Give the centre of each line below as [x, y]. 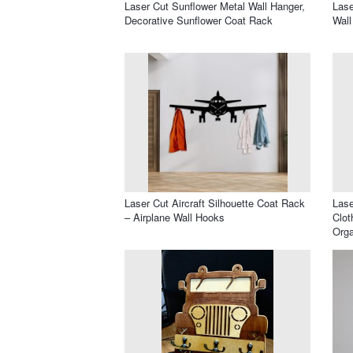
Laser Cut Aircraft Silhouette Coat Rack [215, 203]
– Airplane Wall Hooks [175, 217]
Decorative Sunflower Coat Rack [199, 20]
